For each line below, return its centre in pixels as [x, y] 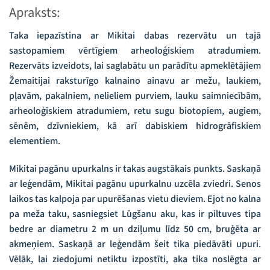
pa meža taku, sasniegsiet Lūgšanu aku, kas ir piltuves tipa [135, 214]
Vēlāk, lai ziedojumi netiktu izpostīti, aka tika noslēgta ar [135, 259]
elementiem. [35, 141]
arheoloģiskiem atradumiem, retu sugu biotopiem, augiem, [135, 111]
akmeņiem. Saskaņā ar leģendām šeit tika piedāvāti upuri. [135, 244]
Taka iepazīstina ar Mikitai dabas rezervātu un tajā [135, 35]
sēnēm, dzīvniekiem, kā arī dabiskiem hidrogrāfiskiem [135, 126]
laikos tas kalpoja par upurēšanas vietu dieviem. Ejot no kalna [135, 199]
